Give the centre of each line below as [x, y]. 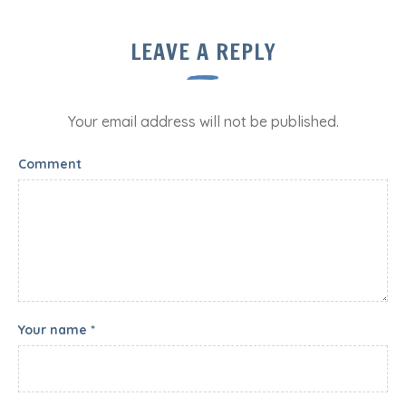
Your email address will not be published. [203, 121]
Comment [50, 164]
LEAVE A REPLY [203, 51]
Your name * [57, 329]
